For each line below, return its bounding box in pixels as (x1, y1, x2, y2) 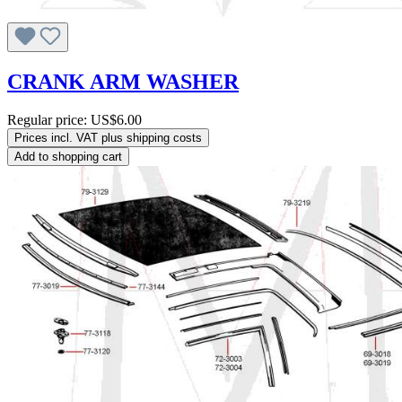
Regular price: (7, 111, 91, 127)
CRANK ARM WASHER (7, 69, 239, 93)
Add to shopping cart (14, 149, 122, 163)
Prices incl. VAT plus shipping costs (14, 130, 202, 144)
